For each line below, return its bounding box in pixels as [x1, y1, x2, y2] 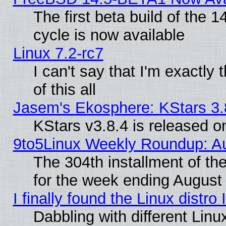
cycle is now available [33, 26, 185, 44]
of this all [33, 80, 96, 98]
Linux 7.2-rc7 [13, 44, 103, 62]
